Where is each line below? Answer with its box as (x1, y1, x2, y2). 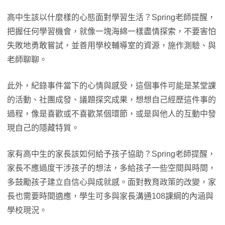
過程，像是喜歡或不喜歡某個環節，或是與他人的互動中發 (7, 109, 216, 119)
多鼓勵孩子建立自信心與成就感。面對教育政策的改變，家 (7, 178, 216, 187)
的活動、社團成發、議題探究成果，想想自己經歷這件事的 (7, 95, 216, 104)
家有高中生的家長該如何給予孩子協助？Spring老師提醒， (7, 150, 215, 159)
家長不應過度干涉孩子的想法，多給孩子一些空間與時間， (7, 164, 216, 173)
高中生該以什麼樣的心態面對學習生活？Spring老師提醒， (7, 13, 215, 22)
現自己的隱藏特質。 (7, 124, 79, 133)
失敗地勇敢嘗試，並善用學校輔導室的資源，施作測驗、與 (7, 41, 216, 50)
